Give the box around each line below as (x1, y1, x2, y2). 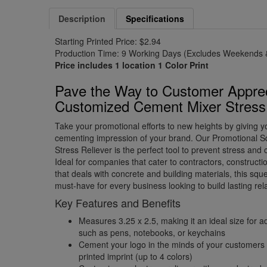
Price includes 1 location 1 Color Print (55, 59, 209, 71)
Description (58, 13, 106, 24)
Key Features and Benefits (55, 195, 181, 210)
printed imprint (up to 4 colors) (79, 250, 193, 262)
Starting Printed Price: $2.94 (55, 35, 162, 47)
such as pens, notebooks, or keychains (79, 226, 226, 238)
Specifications (126, 13, 185, 24)
